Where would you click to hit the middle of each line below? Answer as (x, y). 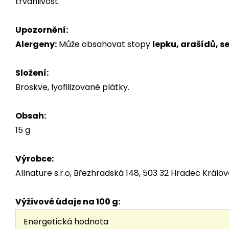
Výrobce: (35, 159)
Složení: (32, 73)
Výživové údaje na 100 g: (68, 202)
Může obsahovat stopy (105, 44)
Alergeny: (36, 44)
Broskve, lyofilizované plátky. (72, 87)
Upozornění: (42, 30)
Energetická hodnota (66, 222)
